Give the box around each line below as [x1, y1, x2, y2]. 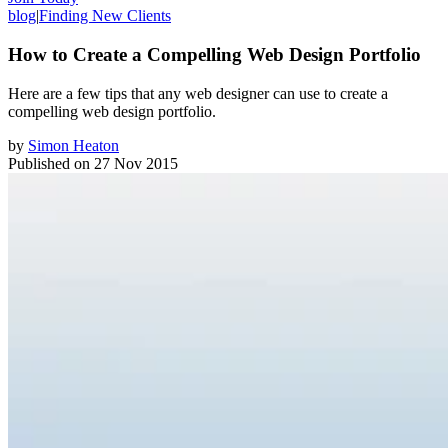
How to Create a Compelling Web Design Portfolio [8, 43, 421, 65]
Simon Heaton [28, 136, 119, 154]
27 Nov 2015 [94, 154, 178, 172]
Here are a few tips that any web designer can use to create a [8, 84, 388, 102]
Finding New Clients [39, 7, 171, 25]
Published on [8, 154, 90, 172]
